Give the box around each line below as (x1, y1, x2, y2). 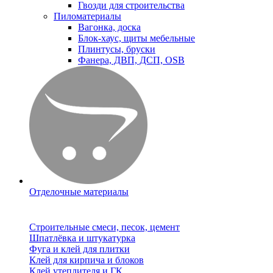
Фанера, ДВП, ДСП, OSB (78, 54, 185, 65)
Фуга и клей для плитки (29, 244, 130, 255)
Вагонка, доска (78, 21, 141, 32)
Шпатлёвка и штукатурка (29, 233, 135, 244)
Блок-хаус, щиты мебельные (78, 32, 195, 43)
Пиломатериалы (54, 10, 121, 21)
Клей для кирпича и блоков (29, 255, 144, 266)
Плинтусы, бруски (78, 43, 155, 54)
